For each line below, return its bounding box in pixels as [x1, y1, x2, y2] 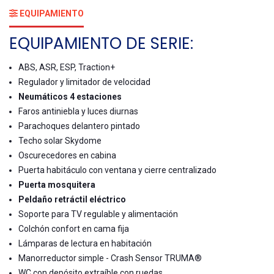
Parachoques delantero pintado [18, 121, 140, 131]
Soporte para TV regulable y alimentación [18, 209, 178, 220]
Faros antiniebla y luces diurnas [18, 106, 138, 117]
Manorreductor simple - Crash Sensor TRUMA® [18, 253, 202, 264]
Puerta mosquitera [18, 180, 95, 190]
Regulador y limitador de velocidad [18, 77, 150, 87]
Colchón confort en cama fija [18, 224, 129, 234]
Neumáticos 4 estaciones [18, 92, 122, 102]
